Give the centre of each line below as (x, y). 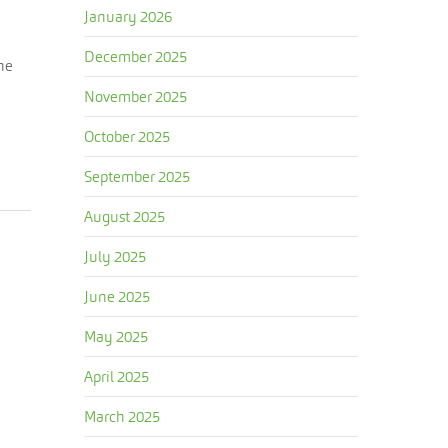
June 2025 (117, 296)
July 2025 (115, 256)
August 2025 (125, 216)
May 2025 (116, 336)
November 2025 (136, 96)
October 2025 (127, 136)
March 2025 (122, 416)
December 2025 (136, 56)
